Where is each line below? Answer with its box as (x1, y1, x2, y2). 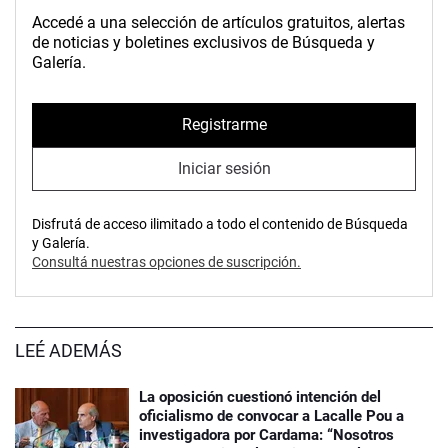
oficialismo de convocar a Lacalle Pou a (139, 406, 404, 425)
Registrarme (181, 115, 267, 135)
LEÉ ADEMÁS (15, 339, 122, 361)
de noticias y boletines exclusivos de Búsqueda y (32, 32, 375, 52)
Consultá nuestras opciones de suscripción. (32, 253, 301, 270)
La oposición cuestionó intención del (139, 387, 381, 406)
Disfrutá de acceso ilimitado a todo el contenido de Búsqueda (32, 215, 408, 232)
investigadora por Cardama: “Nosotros (139, 425, 394, 444)
